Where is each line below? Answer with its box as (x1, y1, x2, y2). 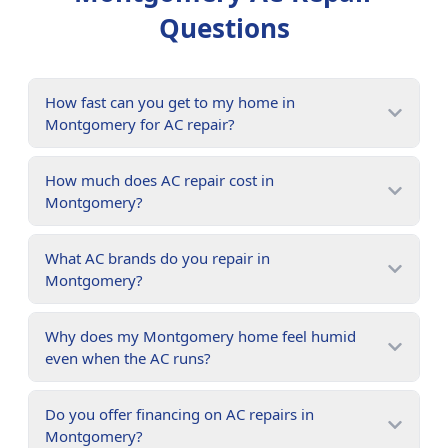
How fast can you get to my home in (45, 92, 295, 112)
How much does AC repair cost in (45, 170, 274, 190)
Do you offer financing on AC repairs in (45, 404, 314, 424)
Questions (158, 10, 290, 46)
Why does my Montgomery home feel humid (45, 326, 356, 346)
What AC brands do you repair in (45, 248, 270, 268)
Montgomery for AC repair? (45, 114, 235, 134)
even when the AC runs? (45, 348, 211, 368)
